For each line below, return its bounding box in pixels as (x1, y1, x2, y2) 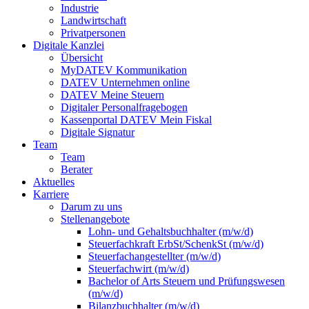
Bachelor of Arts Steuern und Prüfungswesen (88, 275, 285, 288)
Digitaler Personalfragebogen (61, 101, 188, 114)
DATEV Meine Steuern (61, 89, 164, 101)
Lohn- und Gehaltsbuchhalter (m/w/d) (88, 226, 253, 238)
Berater (61, 163, 92, 176)
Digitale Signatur (61, 126, 134, 139)
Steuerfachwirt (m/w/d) (88, 263, 189, 275)
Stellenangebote (61, 213, 130, 226)
